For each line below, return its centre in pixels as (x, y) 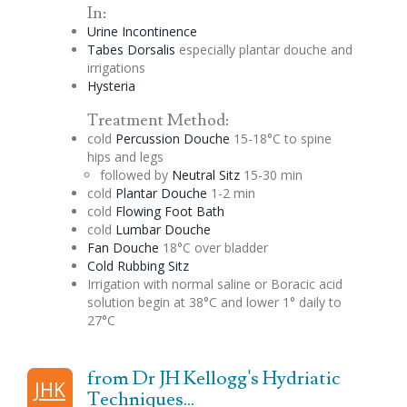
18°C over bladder (213, 248)
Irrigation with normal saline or (179, 284)
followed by (135, 175)
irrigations (116, 68)
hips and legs (125, 157)
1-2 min (231, 194)
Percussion (147, 139)
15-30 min (271, 175)
